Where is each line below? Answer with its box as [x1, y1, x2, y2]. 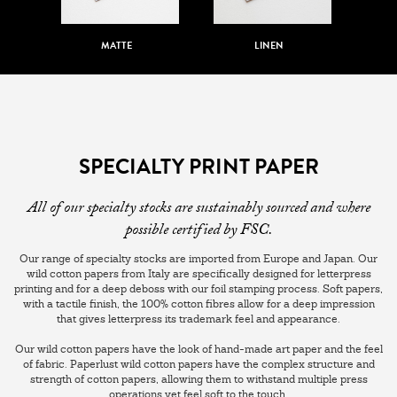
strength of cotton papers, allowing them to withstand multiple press [29, 372, 368, 387]
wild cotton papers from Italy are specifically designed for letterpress [26, 267, 371, 282]
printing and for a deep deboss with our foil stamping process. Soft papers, [14, 282, 383, 297]
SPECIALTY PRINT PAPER [78, 151, 319, 183]
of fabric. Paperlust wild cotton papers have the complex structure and [22, 357, 375, 372]
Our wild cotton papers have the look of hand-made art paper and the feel [14, 342, 383, 357]
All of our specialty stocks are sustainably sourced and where [27, 196, 370, 224]
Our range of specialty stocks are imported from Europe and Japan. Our [19, 252, 378, 267]
